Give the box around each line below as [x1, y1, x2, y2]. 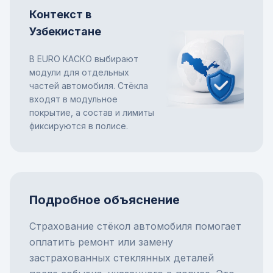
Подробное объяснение [29, 193, 180, 207]
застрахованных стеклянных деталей [29, 252, 214, 264]
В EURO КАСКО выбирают [29, 54, 138, 64]
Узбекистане [29, 25, 101, 38]
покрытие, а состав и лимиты [29, 107, 154, 118]
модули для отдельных [29, 67, 129, 77]
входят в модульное [29, 94, 118, 104]
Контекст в [29, 8, 91, 21]
